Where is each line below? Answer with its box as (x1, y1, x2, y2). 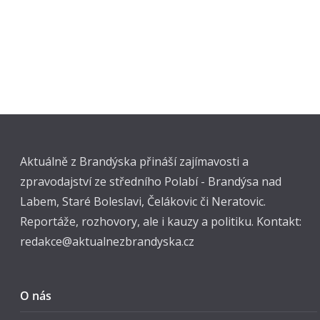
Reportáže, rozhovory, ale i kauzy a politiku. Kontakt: (20, 214, 301, 229)
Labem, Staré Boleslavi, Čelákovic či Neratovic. (20, 194, 266, 209)
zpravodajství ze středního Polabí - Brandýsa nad (20, 174, 281, 189)
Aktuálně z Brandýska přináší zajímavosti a (20, 154, 249, 169)
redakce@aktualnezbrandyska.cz (20, 234, 194, 249)
